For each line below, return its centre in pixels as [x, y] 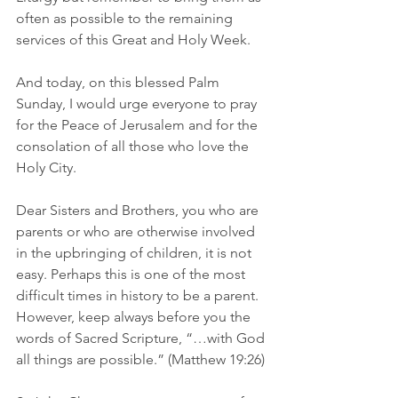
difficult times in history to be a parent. [139, 295]
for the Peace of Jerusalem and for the [139, 125]
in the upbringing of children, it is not [135, 253]
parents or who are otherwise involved [137, 231]
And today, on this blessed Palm [119, 82]
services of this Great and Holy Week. [133, 40]
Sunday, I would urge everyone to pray [138, 103]
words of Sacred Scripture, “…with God [142, 338]
